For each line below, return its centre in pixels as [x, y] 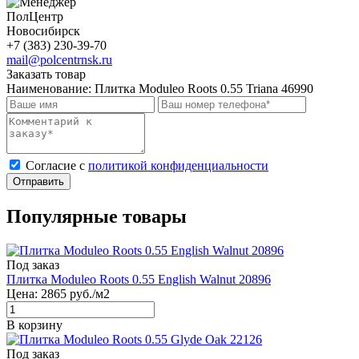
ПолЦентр [35, 16]
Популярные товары [97, 216]
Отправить [38, 181]
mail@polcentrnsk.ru [59, 59]
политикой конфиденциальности [178, 165]
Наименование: [50, 88]
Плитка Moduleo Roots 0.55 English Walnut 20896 [139, 279]
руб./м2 [90, 293]
